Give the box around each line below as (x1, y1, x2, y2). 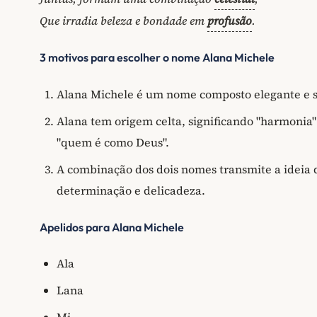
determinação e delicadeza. (57, 182, 205, 198)
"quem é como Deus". (57, 134, 169, 150)
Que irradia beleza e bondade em (40, 12, 207, 28)
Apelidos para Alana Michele (40, 219, 184, 234)
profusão (207, 12, 252, 28)
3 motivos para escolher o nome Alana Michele (40, 50, 275, 65)
